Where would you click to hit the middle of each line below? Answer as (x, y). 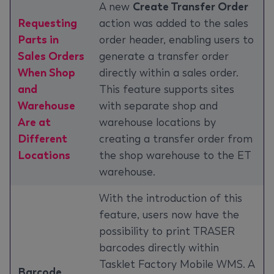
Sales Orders (51, 56)
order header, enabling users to (176, 40)
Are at (34, 122)
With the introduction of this (171, 198)
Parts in (38, 40)
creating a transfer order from (176, 139)
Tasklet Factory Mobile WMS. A (177, 264)
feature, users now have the (169, 215)
